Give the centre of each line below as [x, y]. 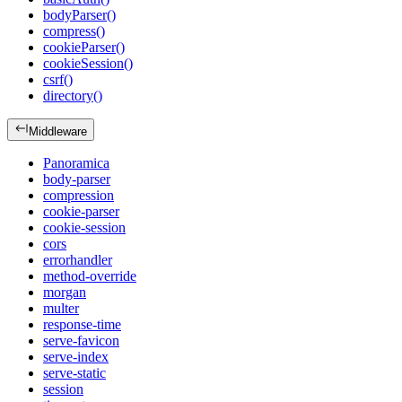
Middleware [58, 132]
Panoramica [76, 163]
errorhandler [78, 260]
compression [79, 196]
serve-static [74, 373]
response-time [82, 325]
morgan [65, 293]
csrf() [58, 80]
